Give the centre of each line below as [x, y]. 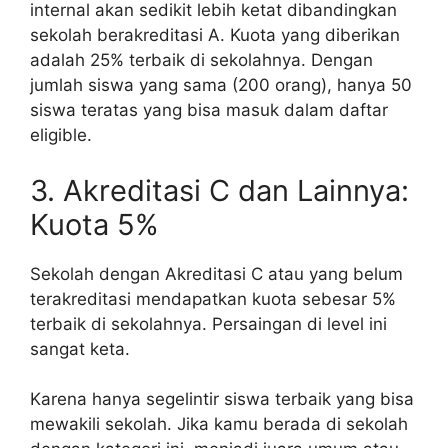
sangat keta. [80, 348]
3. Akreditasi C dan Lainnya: [219, 190]
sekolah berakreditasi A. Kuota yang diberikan [215, 35]
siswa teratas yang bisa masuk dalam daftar [209, 110]
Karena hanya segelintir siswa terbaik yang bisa [222, 399]
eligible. [61, 135]
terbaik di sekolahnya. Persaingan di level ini [208, 323]
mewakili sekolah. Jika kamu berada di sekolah [219, 424]
